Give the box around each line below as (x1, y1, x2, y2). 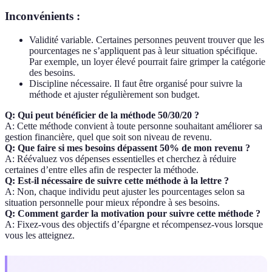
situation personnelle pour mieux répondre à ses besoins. (5, 197, 220, 208)
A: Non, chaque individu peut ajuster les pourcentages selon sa (5, 186, 245, 197)
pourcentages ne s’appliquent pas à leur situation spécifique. (29, 46, 257, 56)
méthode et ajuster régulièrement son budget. (29, 89, 200, 100)
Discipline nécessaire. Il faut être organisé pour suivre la (29, 78, 242, 89)
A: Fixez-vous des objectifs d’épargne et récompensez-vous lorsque (5, 219, 263, 230)
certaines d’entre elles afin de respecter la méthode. (5, 165, 199, 175)
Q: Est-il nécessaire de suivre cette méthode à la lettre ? (5, 175, 229, 186)
